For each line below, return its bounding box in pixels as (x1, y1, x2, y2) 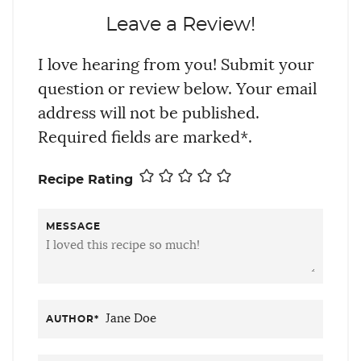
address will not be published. (38, 105, 259, 122)
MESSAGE (46, 221, 101, 231)
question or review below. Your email (38, 81, 317, 98)
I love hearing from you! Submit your (38, 56, 314, 73)
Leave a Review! (106, 15, 255, 35)
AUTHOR (46, 313, 94, 324)
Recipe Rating (38, 172, 133, 186)
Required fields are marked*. (38, 129, 252, 146)
